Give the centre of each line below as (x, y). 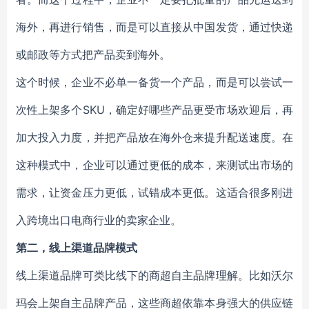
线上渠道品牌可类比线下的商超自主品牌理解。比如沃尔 (154, 275)
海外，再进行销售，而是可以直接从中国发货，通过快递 (154, 27)
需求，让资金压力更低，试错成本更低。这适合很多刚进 (154, 192)
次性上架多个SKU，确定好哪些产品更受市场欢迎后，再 (154, 110)
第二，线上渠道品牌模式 (77, 248)
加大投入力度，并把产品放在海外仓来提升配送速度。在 (154, 137)
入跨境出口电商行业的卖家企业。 (99, 220)
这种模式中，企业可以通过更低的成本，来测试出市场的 (154, 165)
